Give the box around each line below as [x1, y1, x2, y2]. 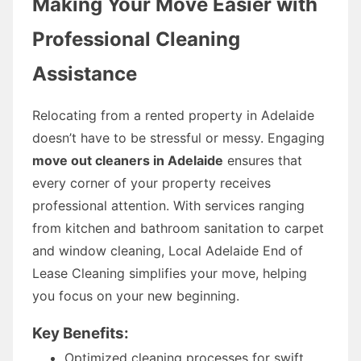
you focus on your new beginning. [32, 287, 239, 304]
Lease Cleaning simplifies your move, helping [32, 264, 307, 281]
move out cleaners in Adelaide [32, 151, 223, 168]
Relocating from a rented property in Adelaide [32, 106, 314, 123]
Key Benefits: [32, 323, 129, 342]
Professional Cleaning [32, 27, 240, 51]
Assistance [32, 61, 137, 85]
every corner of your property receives [32, 174, 271, 191]
